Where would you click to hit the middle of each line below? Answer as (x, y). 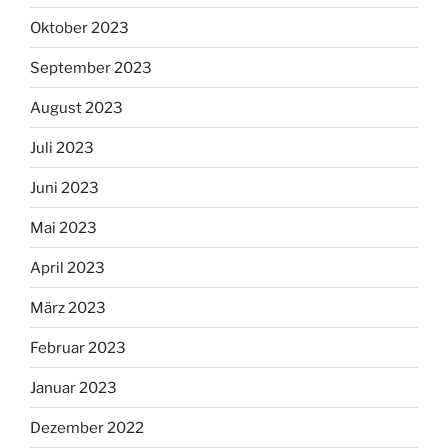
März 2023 (68, 307)
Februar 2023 (78, 347)
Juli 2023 (62, 147)
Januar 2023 (73, 387)
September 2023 (91, 67)
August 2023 (76, 107)
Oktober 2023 (79, 27)
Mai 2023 (63, 227)
